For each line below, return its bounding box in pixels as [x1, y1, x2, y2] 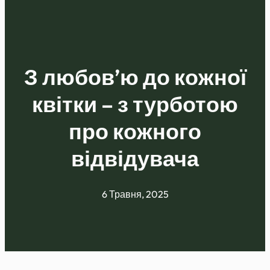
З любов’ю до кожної [24, 63, 246, 91]
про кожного [69, 118, 201, 145]
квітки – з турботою [32, 90, 238, 118]
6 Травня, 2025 [101, 188, 169, 201]
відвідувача [71, 145, 199, 172]
